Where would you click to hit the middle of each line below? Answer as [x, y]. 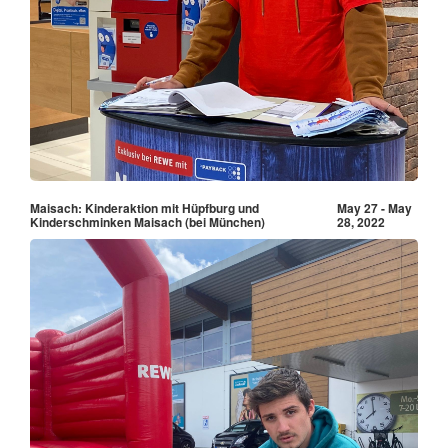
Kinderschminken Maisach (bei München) [147, 221]
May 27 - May [374, 207]
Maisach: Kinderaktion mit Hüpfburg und [144, 207]
